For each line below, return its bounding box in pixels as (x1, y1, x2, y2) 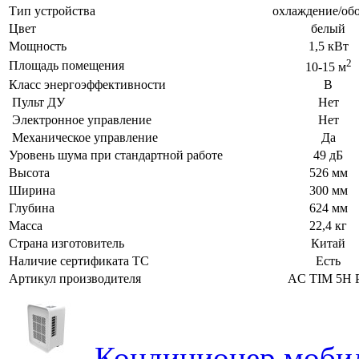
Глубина (9, 200, 54, 215)
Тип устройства (9, 3, 95, 18)
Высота (9, 165, 50, 179)
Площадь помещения (9, 58, 124, 72)
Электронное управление (9, 112, 151, 127)
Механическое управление (9, 130, 158, 144)
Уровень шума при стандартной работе (9, 147, 223, 162)
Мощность (9, 38, 67, 53)
